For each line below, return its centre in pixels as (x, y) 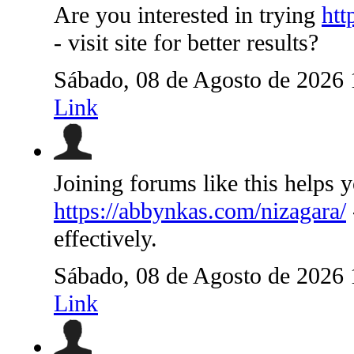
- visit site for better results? (186, 42)
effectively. (105, 238)
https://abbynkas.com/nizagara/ (200, 211)
